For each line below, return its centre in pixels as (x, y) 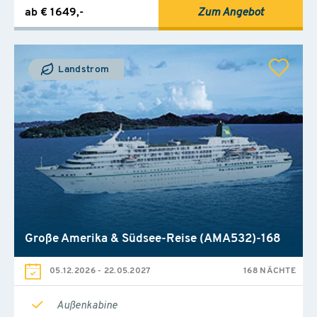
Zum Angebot (231, 12)
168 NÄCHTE (270, 271)
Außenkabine (87, 306)
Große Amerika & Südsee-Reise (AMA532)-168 (153, 238)
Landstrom (83, 69)
